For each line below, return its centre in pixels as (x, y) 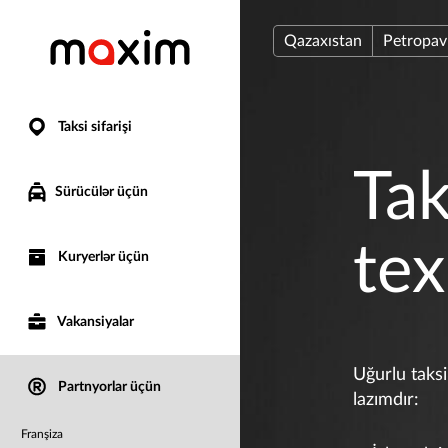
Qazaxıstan (323, 41)
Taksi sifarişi (93, 127)
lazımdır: (386, 400)
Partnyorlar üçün (108, 387)
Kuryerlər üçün (102, 257)
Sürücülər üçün (101, 191)
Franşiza (42, 434)
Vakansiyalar (94, 322)
